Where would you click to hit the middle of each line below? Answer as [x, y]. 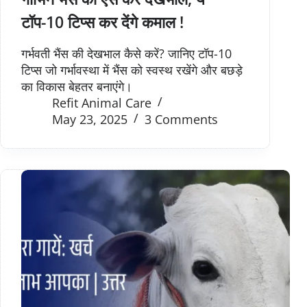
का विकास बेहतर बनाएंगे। [77, 86]
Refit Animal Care [102, 102]
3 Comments [181, 119]
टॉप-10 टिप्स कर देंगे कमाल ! [102, 22]
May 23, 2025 [90, 119]
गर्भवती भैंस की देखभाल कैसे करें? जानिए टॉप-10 [126, 53]
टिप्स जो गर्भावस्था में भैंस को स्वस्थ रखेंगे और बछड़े [132, 70]
